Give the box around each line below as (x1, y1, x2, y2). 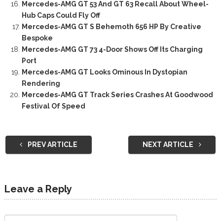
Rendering (21, 79, 60, 88)
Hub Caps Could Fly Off (21, 11, 100, 20)
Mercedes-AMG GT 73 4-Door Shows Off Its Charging (21, 45, 203, 54)
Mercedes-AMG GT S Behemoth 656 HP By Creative (21, 23, 201, 31)
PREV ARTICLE (26, 141, 77, 149)
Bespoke (21, 34, 53, 42)
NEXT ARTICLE (143, 141, 195, 149)
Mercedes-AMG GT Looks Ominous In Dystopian (21, 68, 187, 76)
